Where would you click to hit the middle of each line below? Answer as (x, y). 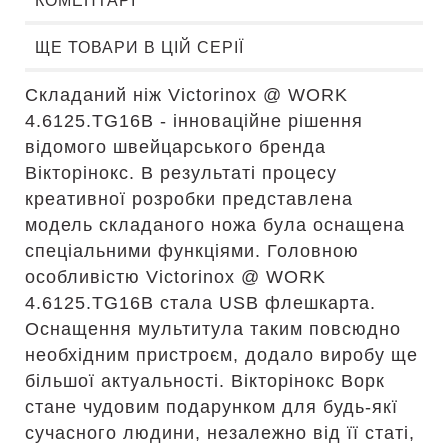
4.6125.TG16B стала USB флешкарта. (200, 303)
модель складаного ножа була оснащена (215, 225)
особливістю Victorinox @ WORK (175, 277)
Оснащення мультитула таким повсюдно (213, 329)
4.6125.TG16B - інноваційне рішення (194, 121)
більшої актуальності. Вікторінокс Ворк (205, 381)
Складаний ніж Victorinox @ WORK (186, 95)
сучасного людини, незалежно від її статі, (220, 433)
